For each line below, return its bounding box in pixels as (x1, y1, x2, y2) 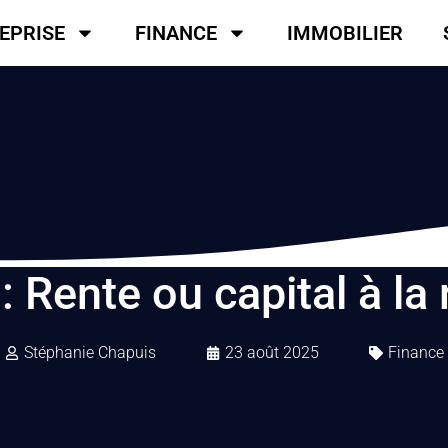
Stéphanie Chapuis (23, 343, 156, 362)
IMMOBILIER (287, 21, 404, 45)
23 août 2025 (224, 343, 319, 362)
